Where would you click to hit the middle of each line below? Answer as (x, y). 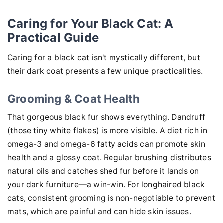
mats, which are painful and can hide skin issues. (99, 212)
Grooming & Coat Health (74, 99)
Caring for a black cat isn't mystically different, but (104, 58)
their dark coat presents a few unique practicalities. (105, 71)
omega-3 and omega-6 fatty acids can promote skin (107, 144)
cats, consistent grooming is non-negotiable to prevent (111, 198)
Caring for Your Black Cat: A (91, 24)
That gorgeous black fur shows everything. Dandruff (107, 117)
